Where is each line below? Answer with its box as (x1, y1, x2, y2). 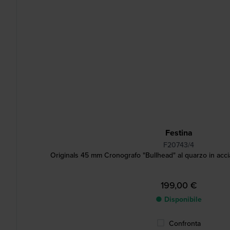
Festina (165, 127, 193, 139)
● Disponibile (156, 194, 202, 205)
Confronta (169, 218, 201, 229)
